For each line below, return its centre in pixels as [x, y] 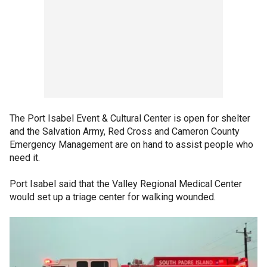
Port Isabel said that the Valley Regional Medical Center [126, 184]
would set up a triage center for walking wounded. [114, 197]
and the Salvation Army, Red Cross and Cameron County [125, 132]
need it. [25, 158]
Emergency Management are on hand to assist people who [131, 145]
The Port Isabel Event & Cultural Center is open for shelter [130, 119]
